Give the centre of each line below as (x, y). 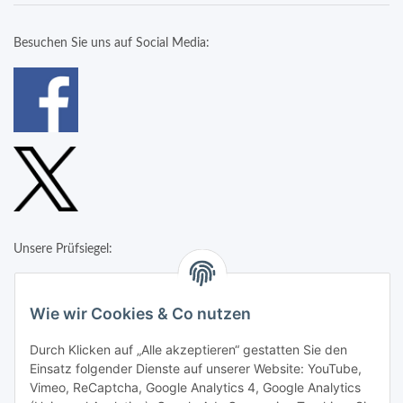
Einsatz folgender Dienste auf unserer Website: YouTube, (196, 369)
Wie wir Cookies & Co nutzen (140, 314)
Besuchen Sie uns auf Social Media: (112, 44)
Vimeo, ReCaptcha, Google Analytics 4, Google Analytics (195, 388)
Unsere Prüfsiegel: (63, 250)
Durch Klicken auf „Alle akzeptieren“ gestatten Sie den (188, 350)
